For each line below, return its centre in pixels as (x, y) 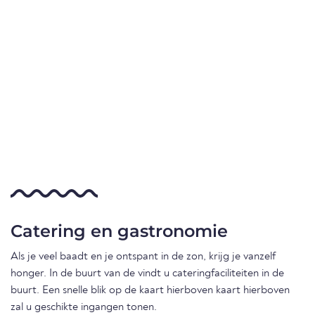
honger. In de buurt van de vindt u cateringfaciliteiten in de (147, 274)
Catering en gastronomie (119, 231)
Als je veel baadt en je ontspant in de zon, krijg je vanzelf (143, 257)
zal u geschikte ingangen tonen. (84, 308)
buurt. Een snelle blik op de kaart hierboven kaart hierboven (150, 291)
